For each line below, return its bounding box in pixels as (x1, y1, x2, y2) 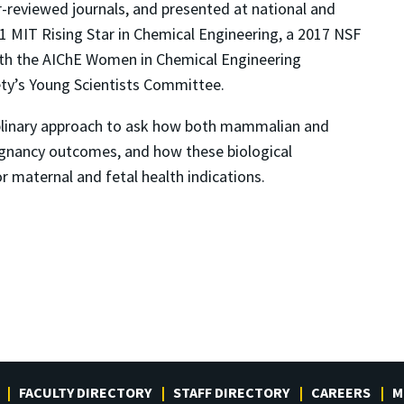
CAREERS (311, 383, 371, 402)
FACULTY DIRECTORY (19, 383, 151, 402)
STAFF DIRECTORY (173, 383, 289, 402)
